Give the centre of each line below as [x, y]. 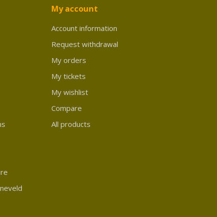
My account [75, 8]
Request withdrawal [85, 44]
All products [71, 124]
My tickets [69, 76]
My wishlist [70, 92]
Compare [67, 108]
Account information [84, 28]
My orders [69, 60]
